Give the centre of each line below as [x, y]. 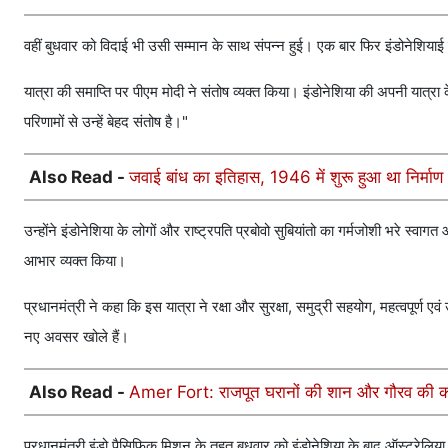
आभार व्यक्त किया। [75, 261]
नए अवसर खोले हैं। [76, 337]
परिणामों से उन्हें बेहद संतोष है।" [106, 122]
